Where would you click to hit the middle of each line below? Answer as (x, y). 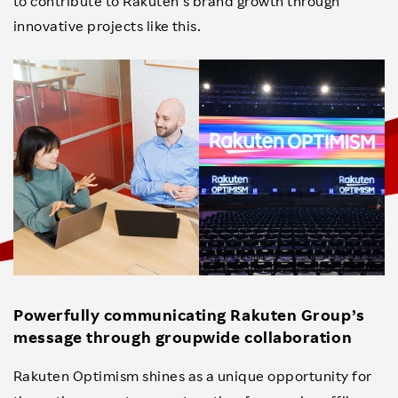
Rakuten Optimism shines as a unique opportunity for (193, 376)
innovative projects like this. (107, 25)
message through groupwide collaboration (183, 337)
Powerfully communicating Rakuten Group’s (189, 315)
